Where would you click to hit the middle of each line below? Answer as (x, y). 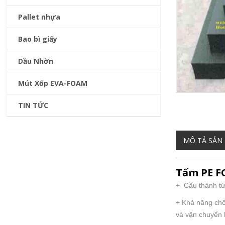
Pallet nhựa (39, 17)
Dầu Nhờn (36, 61)
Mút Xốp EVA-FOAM (53, 83)
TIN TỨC (33, 105)
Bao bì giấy (38, 39)
